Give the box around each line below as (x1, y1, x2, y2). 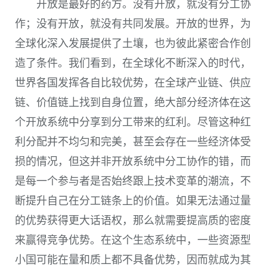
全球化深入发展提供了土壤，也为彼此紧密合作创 (15, 38, 251, 50)
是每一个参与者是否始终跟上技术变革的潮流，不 (15, 175, 251, 188)
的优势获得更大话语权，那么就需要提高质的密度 (15, 215, 251, 227)
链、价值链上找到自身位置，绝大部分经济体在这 (15, 97, 251, 109)
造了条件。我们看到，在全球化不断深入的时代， (15, 57, 251, 70)
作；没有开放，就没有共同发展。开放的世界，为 (15, 18, 251, 30)
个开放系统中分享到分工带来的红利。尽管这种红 (15, 116, 251, 129)
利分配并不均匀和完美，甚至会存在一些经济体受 (15, 136, 251, 148)
